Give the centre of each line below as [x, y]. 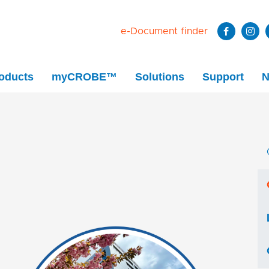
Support [223, 77]
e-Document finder [165, 31]
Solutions [160, 77]
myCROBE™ [84, 77]
